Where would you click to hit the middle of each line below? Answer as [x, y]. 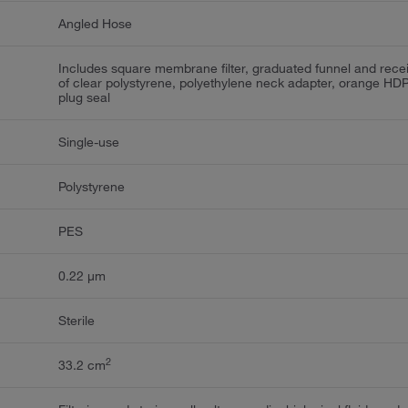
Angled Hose [96, 23]
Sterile [77, 320]
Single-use [89, 142]
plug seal [85, 97]
